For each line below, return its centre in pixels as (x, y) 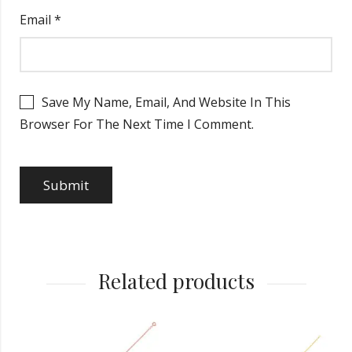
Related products (176, 280)
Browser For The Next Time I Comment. (137, 124)
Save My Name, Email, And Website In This (166, 102)
